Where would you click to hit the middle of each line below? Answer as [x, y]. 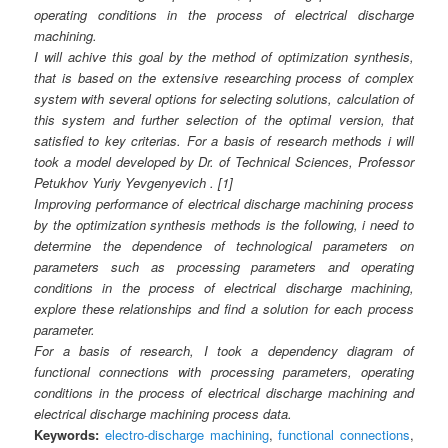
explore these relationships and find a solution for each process [224, 308]
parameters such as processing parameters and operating [224, 266]
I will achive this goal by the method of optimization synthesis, [224, 56]
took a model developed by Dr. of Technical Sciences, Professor [224, 161]
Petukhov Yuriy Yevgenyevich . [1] [134, 182]
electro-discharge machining [186, 434]
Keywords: [67, 434]
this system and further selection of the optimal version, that [224, 119]
